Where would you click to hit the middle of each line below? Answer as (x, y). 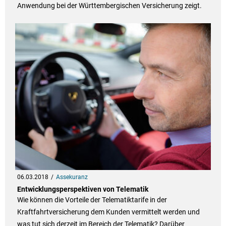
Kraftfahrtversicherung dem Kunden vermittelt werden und (108, 212)
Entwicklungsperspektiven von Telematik (82, 189)
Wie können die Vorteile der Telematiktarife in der (92, 200)
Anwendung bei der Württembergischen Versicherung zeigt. (109, 5)
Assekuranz (72, 177)
